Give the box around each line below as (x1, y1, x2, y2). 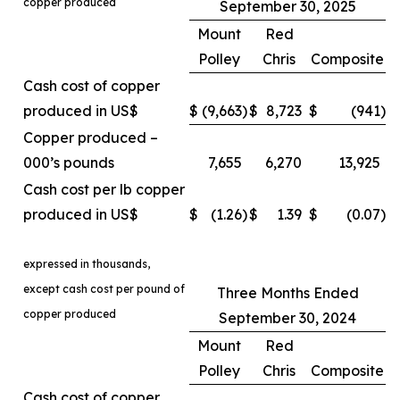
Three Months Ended (216, 284, 359, 302)
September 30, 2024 (219, 309, 356, 327)
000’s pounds (23, 154, 114, 171)
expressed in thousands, (23, 257, 150, 271)
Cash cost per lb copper (23, 180, 185, 198)
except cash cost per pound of (23, 282, 185, 296)
